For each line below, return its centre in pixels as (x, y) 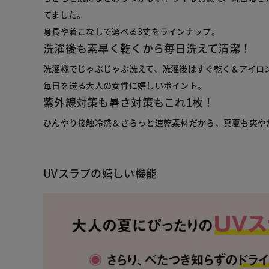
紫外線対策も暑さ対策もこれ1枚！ (129, 102)
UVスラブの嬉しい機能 (100, 173)
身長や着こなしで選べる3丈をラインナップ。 (131, 31)
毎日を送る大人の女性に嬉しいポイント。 (125, 85)
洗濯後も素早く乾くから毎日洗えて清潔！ (147, 48)
